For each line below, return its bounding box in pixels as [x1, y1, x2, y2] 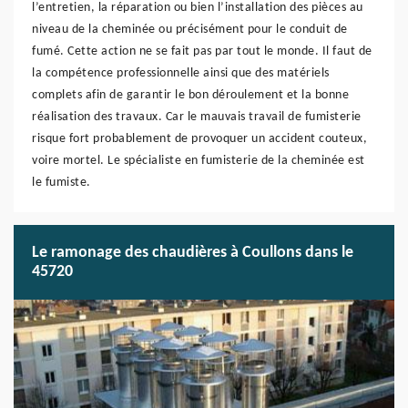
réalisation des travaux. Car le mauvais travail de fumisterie [32, 110, 362, 124]
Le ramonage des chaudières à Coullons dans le [32, 244, 353, 261]
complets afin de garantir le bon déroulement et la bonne [32, 88, 349, 102]
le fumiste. [32, 176, 91, 189]
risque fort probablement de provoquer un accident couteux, [32, 132, 367, 146]
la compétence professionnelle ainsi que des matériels [32, 66, 330, 80]
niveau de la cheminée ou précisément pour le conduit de [32, 23, 348, 36]
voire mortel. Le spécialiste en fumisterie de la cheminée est [32, 154, 365, 168]
